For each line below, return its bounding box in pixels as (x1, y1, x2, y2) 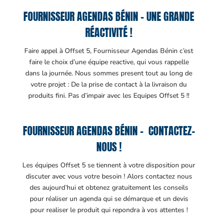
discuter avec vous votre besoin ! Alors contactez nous (25, 171, 192, 181)
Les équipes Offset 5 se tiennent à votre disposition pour (22, 160, 196, 170)
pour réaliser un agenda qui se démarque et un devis (29, 194, 188, 203)
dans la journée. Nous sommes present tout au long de (25, 68, 193, 78)
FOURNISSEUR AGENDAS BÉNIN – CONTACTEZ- (22, 122, 195, 139)
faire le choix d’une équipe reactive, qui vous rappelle (29, 57, 189, 67)
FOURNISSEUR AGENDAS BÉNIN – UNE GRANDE (23, 8, 195, 24)
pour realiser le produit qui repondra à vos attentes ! (30, 205, 188, 215)
